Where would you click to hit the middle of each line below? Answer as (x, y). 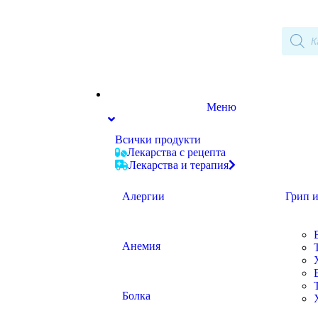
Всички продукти (158, 139)
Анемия (141, 246)
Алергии (143, 196)
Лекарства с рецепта (176, 152)
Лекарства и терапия (179, 165)
